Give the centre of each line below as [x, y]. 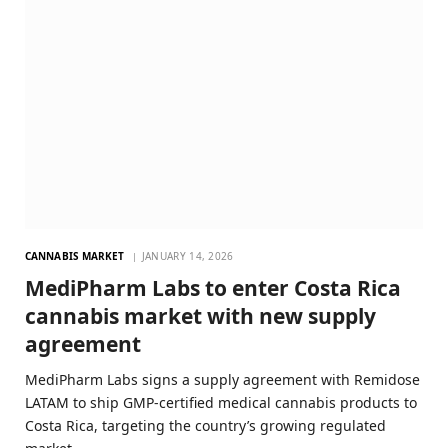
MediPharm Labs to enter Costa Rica [213, 287]
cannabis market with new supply [200, 315]
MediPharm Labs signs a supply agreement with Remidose [222, 379]
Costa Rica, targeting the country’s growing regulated [205, 425]
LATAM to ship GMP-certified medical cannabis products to [221, 402]
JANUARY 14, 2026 [187, 255]
